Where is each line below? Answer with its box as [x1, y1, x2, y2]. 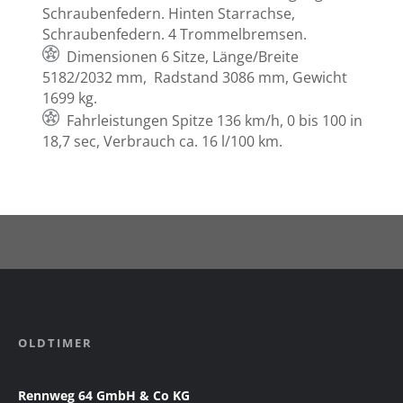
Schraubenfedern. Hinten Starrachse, [42, 4, 296, 24]
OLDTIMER [18, 335, 93, 352]
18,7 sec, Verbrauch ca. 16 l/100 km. [42, 131, 283, 152]
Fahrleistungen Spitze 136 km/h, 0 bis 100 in [67, 111, 363, 131]
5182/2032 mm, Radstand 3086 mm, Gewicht [42, 67, 348, 88]
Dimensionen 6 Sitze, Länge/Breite [67, 47, 300, 67]
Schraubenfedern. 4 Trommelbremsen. [42, 24, 308, 45]
